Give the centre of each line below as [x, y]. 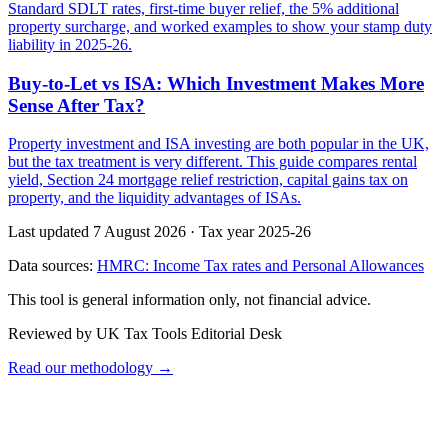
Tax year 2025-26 [255, 232]
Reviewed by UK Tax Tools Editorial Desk [145, 334]
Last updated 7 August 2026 [97, 232]
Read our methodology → [90, 368]
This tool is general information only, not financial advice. [189, 300]
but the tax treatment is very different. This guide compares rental [212, 162]
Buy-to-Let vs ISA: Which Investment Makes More [216, 83]
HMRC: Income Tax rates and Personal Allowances [260, 266]
